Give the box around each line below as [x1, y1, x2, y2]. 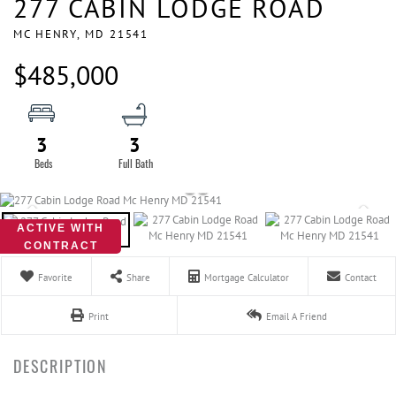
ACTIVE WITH [17, 222, 104, 234]
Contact [345, 271, 377, 284]
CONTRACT [23, 240, 98, 252]
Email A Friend [265, 310, 327, 323]
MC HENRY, [13, 27, 86, 42]
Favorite [38, 271, 72, 284]
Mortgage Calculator [204, 271, 289, 284]
